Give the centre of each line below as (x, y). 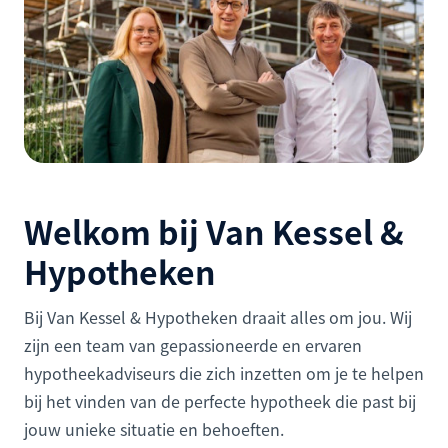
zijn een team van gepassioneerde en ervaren (193, 344)
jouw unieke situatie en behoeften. (154, 428)
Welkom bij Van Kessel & (214, 230)
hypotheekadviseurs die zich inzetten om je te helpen (224, 372)
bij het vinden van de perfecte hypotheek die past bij (220, 400)
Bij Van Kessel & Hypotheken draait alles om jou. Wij (218, 316)
